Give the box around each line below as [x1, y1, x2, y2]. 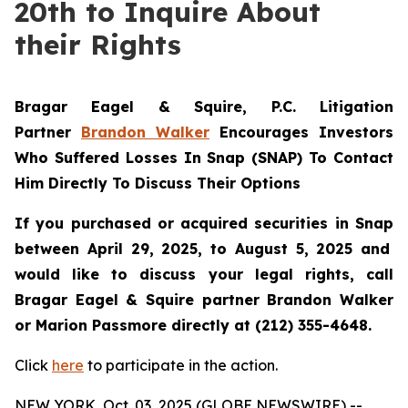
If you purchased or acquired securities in [15, 214, 355, 232]
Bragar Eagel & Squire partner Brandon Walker [15, 291, 393, 309]
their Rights [15, 27, 181, 62]
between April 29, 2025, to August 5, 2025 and [15, 240, 391, 258]
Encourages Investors [209, 123, 393, 141]
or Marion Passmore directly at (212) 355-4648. [15, 316, 372, 334]
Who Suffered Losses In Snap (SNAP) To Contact [15, 148, 393, 167]
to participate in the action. [84, 356, 278, 374]
